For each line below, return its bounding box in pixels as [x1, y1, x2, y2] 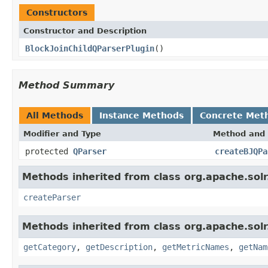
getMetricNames [162, 242, 229, 252]
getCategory [23, 242, 76, 252]
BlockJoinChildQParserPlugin [25, 43, 154, 53]
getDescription [86, 242, 153, 252]
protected [25, 146, 73, 156]
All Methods [26, 110, 83, 120]
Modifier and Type [23, 129, 101, 138]
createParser [23, 192, 81, 202]
